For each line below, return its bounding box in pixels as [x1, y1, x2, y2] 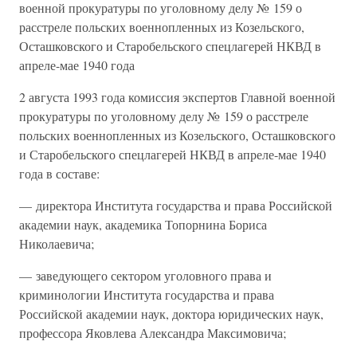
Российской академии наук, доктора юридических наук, [19, 305, 324, 322]
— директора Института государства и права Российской [19, 197, 332, 214]
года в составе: [19, 165, 100, 182]
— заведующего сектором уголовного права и [19, 267, 272, 284]
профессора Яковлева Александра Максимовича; [19, 324, 286, 341]
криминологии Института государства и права [19, 286, 274, 303]
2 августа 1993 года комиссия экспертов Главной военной [19, 88, 335, 105]
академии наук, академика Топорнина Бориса [19, 216, 267, 233]
